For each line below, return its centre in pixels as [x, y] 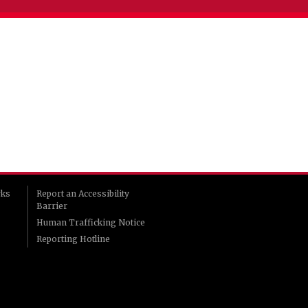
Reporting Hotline [74, 239]
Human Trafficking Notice [91, 222]
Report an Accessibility [83, 194]
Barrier [52, 206]
